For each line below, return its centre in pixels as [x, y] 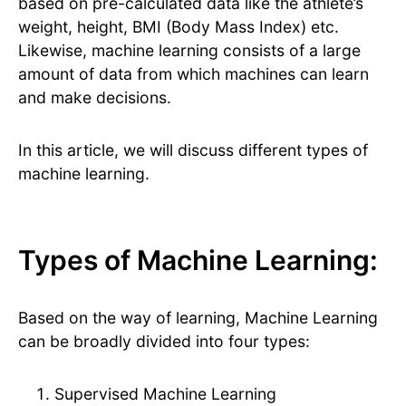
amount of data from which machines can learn [193, 74]
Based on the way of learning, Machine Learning [198, 318]
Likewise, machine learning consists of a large [189, 51]
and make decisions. [95, 98]
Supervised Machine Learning [165, 394]
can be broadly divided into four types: [164, 342]
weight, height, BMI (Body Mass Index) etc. [179, 27]
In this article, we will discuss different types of [193, 150]
